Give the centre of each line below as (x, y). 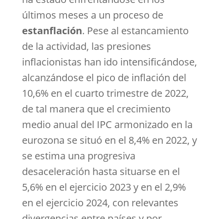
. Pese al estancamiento (135, 31)
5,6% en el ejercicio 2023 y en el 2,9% (104, 187)
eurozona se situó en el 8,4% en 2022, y (109, 140)
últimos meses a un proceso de (92, 15)
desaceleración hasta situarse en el (101, 171)
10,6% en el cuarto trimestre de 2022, (105, 93)
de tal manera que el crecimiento (96, 109)
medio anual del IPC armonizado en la (107, 124)
